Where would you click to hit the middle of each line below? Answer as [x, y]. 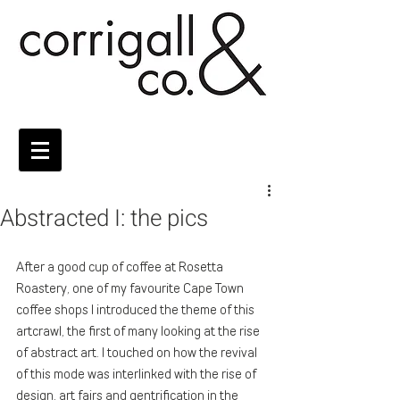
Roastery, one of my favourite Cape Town [131, 288]
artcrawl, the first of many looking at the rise [139, 331]
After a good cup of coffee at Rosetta [121, 267]
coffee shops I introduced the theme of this [137, 310]
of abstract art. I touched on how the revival [138, 353]
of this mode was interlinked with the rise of [137, 374]
